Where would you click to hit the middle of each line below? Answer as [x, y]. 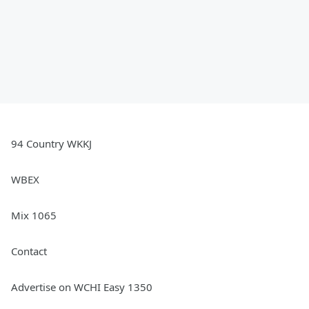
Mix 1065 [34, 215]
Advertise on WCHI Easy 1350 [82, 287]
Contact [29, 251]
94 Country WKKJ [51, 143]
